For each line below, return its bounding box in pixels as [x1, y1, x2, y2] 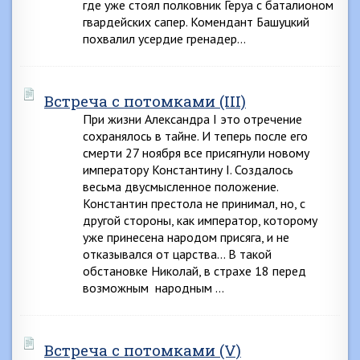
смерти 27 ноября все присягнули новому [83, 145, 309, 161]
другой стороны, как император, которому [83, 212, 317, 228]
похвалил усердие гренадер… [83, 31, 246, 47]
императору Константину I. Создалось [83, 162, 293, 178]
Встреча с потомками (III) [44, 91, 246, 111]
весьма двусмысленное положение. [83, 178, 278, 194]
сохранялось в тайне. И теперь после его [83, 128, 308, 144]
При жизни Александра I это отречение [83, 111, 302, 127]
